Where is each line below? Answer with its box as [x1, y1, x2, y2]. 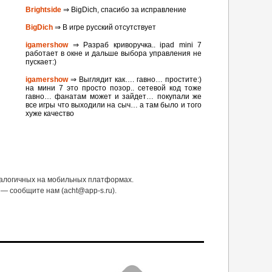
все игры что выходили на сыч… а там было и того [25, 101, 202, 109]
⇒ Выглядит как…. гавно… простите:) [68, 75, 202, 84]
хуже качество [25, 109, 74, 118]
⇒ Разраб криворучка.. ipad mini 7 [68, 41, 202, 49]
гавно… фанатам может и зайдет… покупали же [25, 92, 202, 101]
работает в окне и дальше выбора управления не [25, 49, 202, 58]
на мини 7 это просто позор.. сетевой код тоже [25, 84, 202, 92]
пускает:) [25, 58, 56, 66]
